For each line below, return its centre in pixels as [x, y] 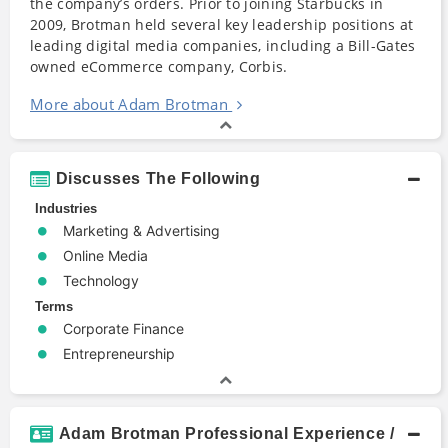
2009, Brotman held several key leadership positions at [222, 24]
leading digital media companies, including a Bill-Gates [223, 45]
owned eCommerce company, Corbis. [159, 66]
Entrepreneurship [119, 353]
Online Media [105, 255]
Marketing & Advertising [141, 230]
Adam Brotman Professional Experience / [226, 433]
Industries [66, 208]
